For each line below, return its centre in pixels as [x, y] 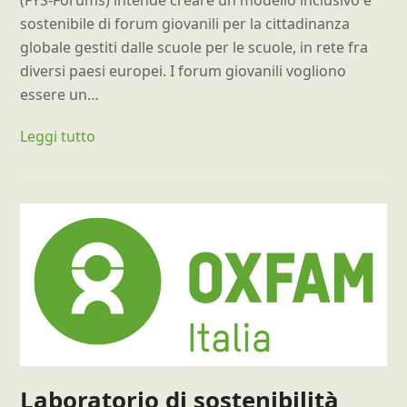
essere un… [60, 94]
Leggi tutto [58, 136]
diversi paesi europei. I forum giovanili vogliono [184, 70]
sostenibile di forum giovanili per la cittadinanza [185, 23]
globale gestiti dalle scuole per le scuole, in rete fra [194, 47]
